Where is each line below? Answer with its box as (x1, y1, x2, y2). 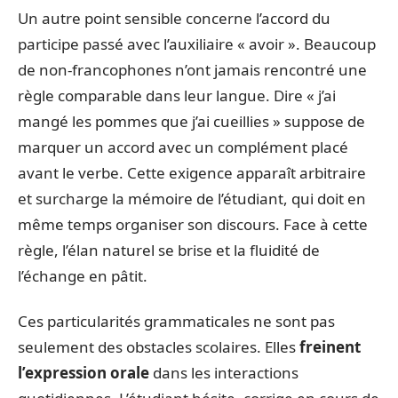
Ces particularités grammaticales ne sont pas (18, 311, 335, 331)
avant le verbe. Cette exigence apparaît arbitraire (18, 162, 366, 183)
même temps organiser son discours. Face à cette (18, 213, 368, 235)
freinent (296, 337, 361, 357)
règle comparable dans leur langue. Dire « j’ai (18, 84, 336, 106)
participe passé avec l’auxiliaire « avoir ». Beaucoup (18, 33, 376, 54)
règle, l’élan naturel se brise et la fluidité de (18, 239, 320, 260)
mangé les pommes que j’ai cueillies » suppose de (18, 110, 365, 131)
